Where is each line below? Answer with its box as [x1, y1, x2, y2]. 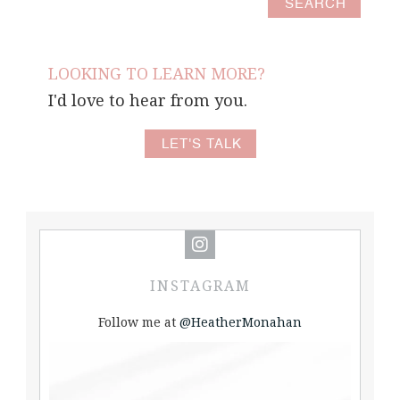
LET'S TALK [161, 137, 242, 151]
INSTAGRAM [149, 277, 251, 295]
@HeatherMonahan [179, 314, 302, 329]
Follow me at [98, 314, 179, 329]
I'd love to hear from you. [48, 90, 247, 110]
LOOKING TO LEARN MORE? [48, 63, 265, 83]
